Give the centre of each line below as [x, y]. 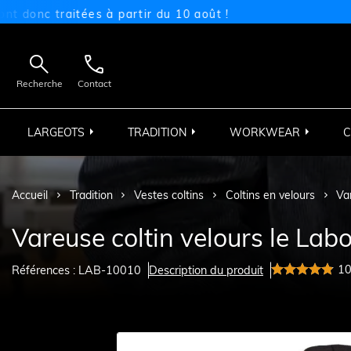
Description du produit [206, 270]
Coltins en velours [270, 195]
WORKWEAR [265, 132]
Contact [94, 83]
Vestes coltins [169, 195]
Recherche [39, 83]
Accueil [30, 195]
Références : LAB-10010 [76, 270]
